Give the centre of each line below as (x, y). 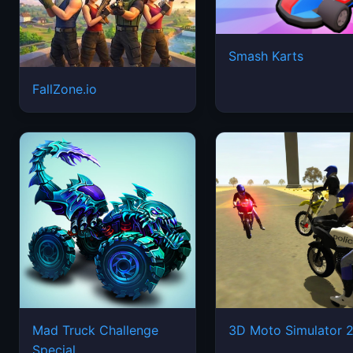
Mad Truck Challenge (95, 331)
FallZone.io (65, 89)
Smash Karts (266, 56)
